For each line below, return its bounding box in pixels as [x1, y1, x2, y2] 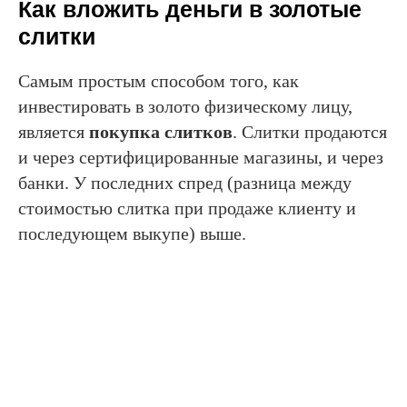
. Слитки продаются [233, 121, 387, 142]
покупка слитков [89, 121, 233, 142]
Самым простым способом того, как [18, 70, 299, 91]
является [18, 121, 89, 142]
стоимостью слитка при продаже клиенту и [18, 197, 356, 218]
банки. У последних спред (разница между [18, 172, 352, 193]
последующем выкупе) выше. [18, 223, 246, 243]
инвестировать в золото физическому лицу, [18, 95, 352, 116]
